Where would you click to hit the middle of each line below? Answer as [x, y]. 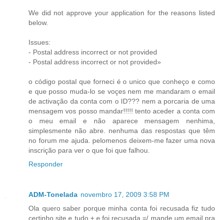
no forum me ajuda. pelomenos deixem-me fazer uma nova [122, 140]
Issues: [40, 42]
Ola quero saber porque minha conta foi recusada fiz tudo [122, 208]
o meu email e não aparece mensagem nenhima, [122, 121]
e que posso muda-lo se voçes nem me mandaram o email [122, 91]
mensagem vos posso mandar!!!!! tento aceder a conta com [122, 111]
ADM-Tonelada [53, 194]
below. [38, 22]
